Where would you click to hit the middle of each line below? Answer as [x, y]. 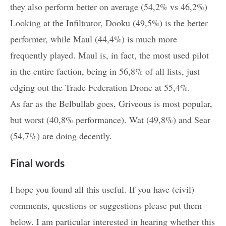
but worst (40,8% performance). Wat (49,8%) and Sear [110, 120]
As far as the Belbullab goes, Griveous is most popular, [111, 104]
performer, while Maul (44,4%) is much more [94, 39]
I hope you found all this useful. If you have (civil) [102, 189]
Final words [37, 164]
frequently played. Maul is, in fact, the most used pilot [109, 55]
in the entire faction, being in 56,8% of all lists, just [105, 71]
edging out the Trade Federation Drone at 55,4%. [100, 88]
